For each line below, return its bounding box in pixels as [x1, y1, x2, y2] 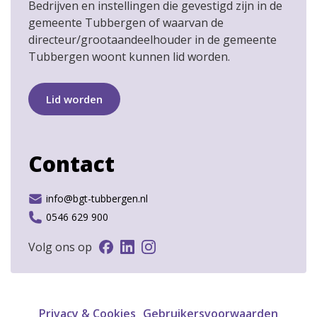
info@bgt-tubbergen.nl [46, 192, 148, 206]
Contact [28, 149, 115, 179]
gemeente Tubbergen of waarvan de [28, 15, 224, 31]
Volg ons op [28, 239, 92, 255]
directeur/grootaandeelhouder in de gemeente [28, 32, 277, 48]
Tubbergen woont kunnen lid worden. [28, 49, 230, 65]
